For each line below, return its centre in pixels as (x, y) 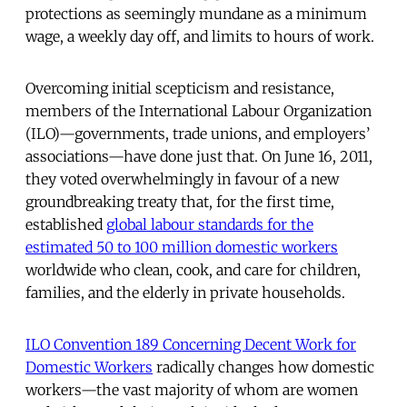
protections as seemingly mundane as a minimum (196, 13)
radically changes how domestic (263, 367)
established (66, 224)
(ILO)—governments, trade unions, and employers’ (198, 133)
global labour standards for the (210, 224)
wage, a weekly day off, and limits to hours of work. (200, 36)
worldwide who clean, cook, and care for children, (193, 269)
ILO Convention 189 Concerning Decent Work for (191, 344)
